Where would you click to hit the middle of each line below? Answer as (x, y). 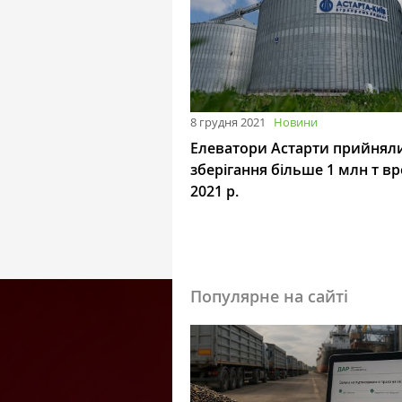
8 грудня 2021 (228, 122)
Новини (296, 122)
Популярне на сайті (269, 297)
